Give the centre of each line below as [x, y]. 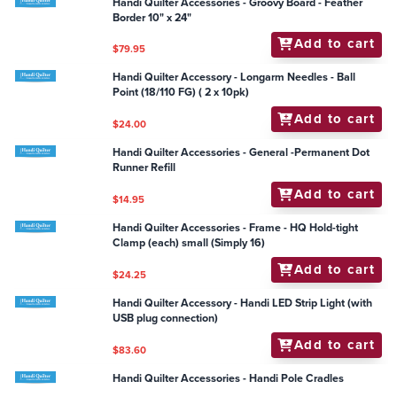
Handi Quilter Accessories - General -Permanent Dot [241, 293]
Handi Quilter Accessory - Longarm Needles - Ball [234, 218]
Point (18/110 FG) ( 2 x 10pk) [181, 233]
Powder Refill [146, 20]
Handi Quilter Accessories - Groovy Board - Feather [238, 123]
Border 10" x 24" [152, 138]
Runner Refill [144, 308]
